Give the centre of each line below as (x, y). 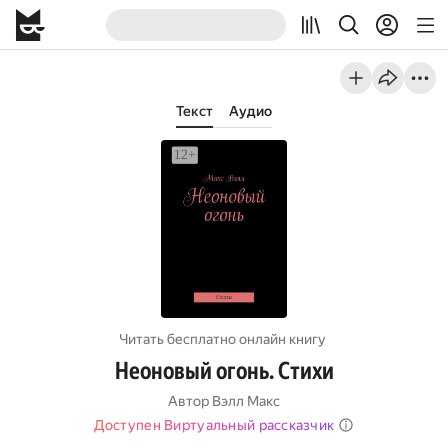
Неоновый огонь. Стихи (224, 371)
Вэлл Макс (246, 401)
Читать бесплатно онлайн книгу (222, 339)
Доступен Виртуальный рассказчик (214, 425)
